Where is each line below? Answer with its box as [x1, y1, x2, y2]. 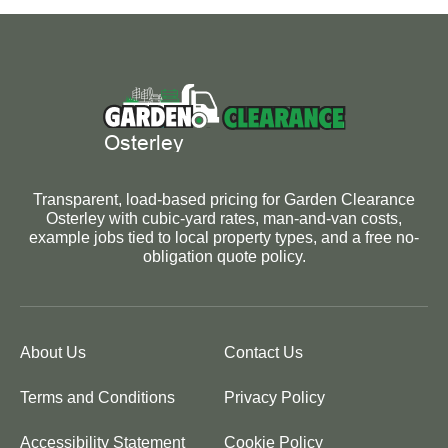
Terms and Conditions [20, 389, 175, 407]
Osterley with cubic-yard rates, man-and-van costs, [46, 210, 402, 228]
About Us [20, 344, 86, 362]
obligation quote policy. [142, 248, 306, 266]
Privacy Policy [224, 389, 325, 407]
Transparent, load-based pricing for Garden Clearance [33, 191, 415, 209]
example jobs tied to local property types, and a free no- [29, 229, 419, 247]
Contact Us [224, 344, 303, 362]
